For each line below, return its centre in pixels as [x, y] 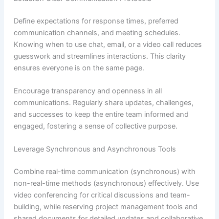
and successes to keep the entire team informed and [101, 114]
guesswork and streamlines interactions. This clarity [99, 56]
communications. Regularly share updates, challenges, [103, 102]
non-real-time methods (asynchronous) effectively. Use [106, 184]
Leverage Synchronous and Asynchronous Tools [95, 149]
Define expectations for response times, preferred [96, 21]
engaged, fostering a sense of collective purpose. [95, 126]
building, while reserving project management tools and [105, 207]
